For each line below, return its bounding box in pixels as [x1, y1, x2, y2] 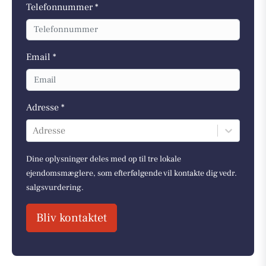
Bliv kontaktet [36, 210, 107, 226]
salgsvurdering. [26, 182, 84, 193]
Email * [26, 51, 56, 64]
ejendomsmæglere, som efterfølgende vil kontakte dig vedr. [26, 167, 237, 179]
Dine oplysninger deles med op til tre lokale [26, 153, 181, 164]
